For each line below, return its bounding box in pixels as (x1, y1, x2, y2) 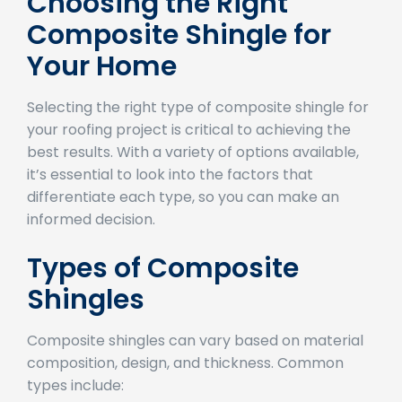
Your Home (27, 72, 177, 110)
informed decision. (27, 233, 155, 255)
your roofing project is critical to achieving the (27, 144, 351, 165)
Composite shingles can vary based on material (27, 354, 363, 376)
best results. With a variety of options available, (27, 166, 359, 188)
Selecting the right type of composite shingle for (27, 121, 369, 143)
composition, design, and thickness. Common (27, 377, 344, 398)
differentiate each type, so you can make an (27, 211, 339, 232)
